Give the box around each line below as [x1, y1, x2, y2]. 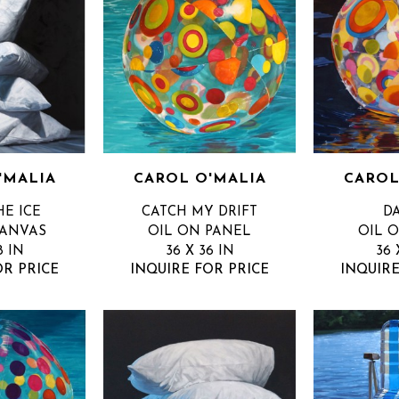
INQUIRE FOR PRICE [130, 264, 269, 278]
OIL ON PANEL [148, 225, 251, 240]
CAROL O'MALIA [133, 172, 266, 187]
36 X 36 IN [165, 245, 234, 259]
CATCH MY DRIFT [142, 206, 257, 220]
